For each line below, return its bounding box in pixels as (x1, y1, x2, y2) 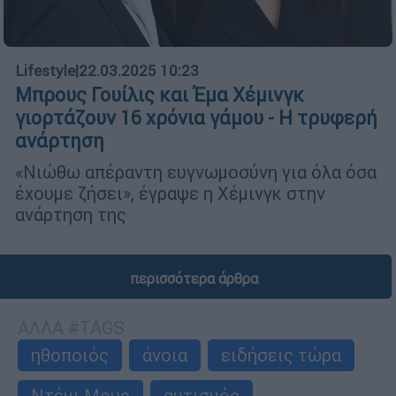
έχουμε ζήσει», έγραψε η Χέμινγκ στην (15, 182, 325, 205)
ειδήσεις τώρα (221, 344, 341, 367)
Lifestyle (15, 61, 75, 81)
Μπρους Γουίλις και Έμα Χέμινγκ (15, 83, 304, 108)
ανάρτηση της (15, 203, 126, 226)
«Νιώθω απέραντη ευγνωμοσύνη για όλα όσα (15, 161, 377, 184)
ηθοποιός (31, 344, 109, 367)
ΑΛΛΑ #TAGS (18, 316, 125, 339)
